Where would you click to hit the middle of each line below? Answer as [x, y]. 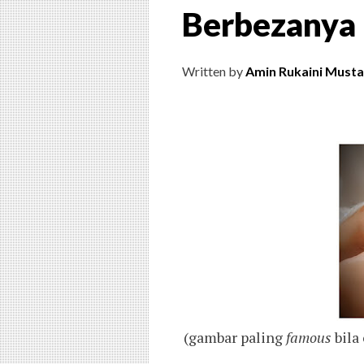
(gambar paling [235, 338]
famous [309, 338]
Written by [214, 71]
